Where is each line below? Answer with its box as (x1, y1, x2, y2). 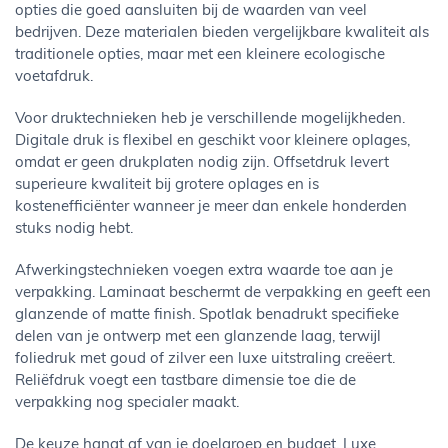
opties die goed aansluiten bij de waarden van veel (15, 4, 367, 19)
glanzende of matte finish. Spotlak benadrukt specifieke (15, 308, 399, 323)
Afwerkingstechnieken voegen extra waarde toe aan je (15, 264, 393, 279)
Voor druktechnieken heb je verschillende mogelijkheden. (15, 112, 405, 127)
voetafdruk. (15, 70, 93, 85)
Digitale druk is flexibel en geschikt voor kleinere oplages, (15, 134, 410, 149)
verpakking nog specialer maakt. (15, 396, 239, 411)
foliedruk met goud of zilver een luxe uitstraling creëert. (15, 352, 395, 367)
